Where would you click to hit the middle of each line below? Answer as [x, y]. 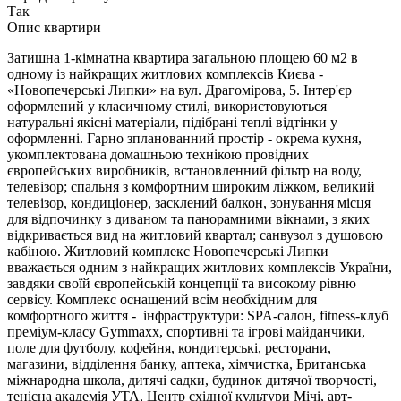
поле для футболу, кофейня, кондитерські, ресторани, [169, 348]
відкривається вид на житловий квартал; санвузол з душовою [195, 235]
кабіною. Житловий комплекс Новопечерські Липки [168, 252]
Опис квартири [54, 28]
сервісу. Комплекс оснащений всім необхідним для [162, 300]
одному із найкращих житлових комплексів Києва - [165, 74]
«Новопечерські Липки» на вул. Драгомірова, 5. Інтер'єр [179, 90]
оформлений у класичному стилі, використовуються [167, 107]
